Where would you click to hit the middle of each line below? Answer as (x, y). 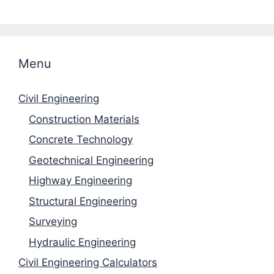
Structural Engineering (83, 201)
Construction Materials (84, 119)
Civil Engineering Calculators (88, 263)
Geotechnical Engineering (91, 160)
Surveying (53, 222)
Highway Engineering (80, 181)
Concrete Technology (81, 140)
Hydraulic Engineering (82, 242)
